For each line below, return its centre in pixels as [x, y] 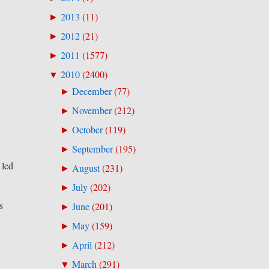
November [92, 110]
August [86, 168]
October [87, 129]
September [92, 149]
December [92, 91]
